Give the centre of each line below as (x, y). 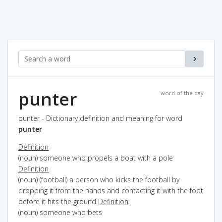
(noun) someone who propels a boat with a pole (96, 158)
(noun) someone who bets (60, 212)
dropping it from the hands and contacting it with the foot (111, 190)
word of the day (182, 93)
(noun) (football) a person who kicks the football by (99, 179)
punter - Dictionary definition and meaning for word (100, 118)
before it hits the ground (58, 201)
